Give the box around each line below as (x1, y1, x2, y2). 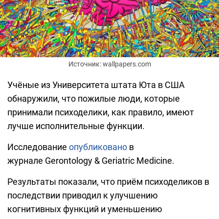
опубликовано (69, 142, 127, 153)
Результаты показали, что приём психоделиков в (7, 176, 209, 187)
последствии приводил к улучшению (7, 190, 158, 201)
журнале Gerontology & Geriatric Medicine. (7, 155, 175, 166)
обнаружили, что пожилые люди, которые (7, 93, 180, 104)
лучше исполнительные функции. (7, 121, 145, 131)
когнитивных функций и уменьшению (7, 204, 162, 215)
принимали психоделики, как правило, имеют (7, 107, 194, 118)
